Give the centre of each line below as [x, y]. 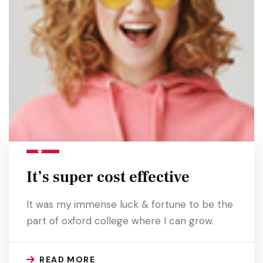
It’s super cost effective [108, 177]
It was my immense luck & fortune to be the [130, 204]
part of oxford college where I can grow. [120, 221]
